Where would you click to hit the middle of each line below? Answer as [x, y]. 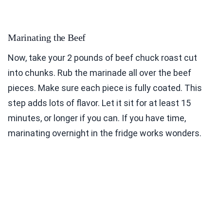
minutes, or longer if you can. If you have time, [97, 118]
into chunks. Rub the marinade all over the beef [100, 73]
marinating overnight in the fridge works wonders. [105, 133]
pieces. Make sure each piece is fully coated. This [105, 88]
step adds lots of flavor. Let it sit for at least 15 [99, 103]
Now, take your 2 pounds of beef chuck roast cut [102, 58]
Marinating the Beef [47, 38]
